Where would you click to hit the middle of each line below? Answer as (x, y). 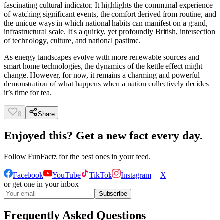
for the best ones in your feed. (104, 156)
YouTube (66, 175)
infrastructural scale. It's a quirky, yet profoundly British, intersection (110, 32)
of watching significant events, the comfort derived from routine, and (110, 14)
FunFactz (42, 156)
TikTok (101, 175)
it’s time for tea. (28, 93)
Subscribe (113, 193)
